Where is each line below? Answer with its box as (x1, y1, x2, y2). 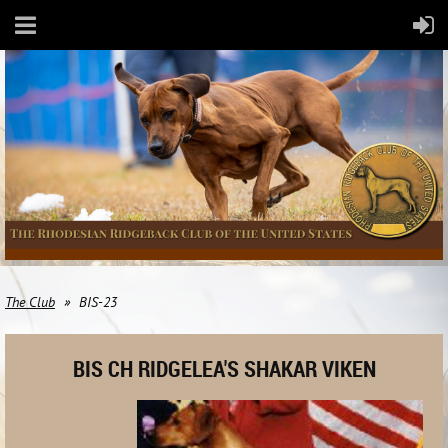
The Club (5, 292, 55, 311)
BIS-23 (79, 292, 117, 311)
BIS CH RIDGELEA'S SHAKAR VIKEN (72, 353, 376, 383)
